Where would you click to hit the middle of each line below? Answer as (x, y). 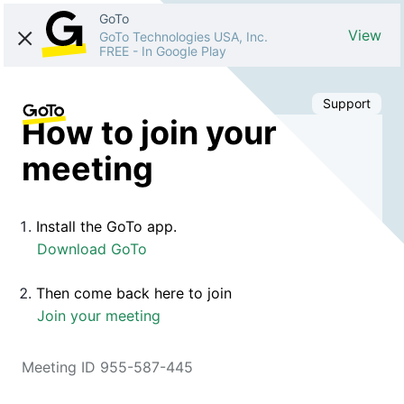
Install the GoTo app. (106, 226)
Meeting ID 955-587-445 (107, 367)
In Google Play (184, 51)
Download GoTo (92, 248)
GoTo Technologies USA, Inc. (184, 37)
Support (347, 103)
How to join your (149, 132)
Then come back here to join (134, 293)
